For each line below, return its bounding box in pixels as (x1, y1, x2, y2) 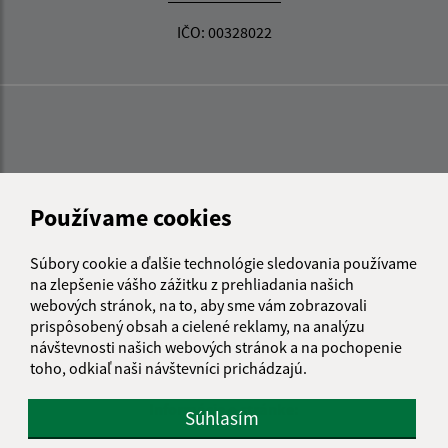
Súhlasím (185, 405, 259, 430)
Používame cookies (30, 201, 232, 233)
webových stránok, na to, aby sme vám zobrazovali (30, 294, 367, 315)
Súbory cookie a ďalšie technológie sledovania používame (30, 252, 417, 273)
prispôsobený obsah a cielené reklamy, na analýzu (30, 315, 365, 336)
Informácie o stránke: (149, 398, 299, 419)
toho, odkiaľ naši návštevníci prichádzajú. (30, 357, 307, 378)
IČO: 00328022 (176, 21, 272, 42)
